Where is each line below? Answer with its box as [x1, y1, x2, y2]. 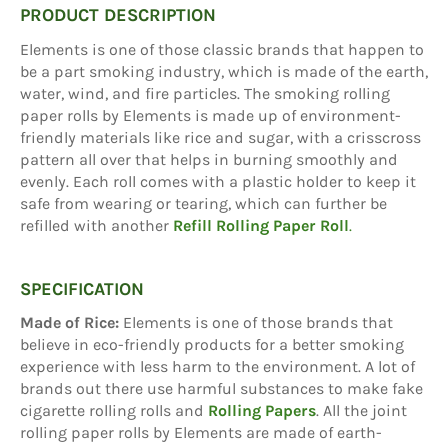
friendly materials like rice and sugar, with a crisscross [20, 127, 421, 147]
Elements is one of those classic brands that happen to [20, 39, 424, 59]
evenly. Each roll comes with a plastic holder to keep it [20, 171, 416, 191]
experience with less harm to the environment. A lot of [20, 356, 415, 376]
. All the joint [316, 400, 407, 420]
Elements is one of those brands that [123, 312, 393, 332]
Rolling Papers [208, 400, 316, 420]
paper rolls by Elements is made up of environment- [20, 105, 401, 125]
